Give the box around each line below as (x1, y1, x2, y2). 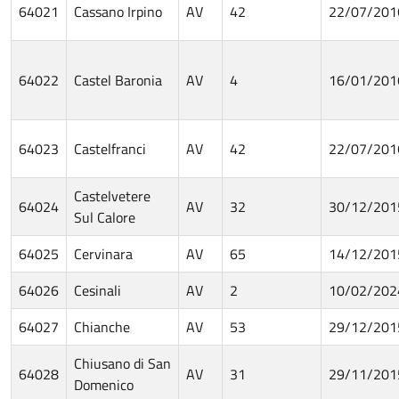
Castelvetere (74, 184, 151, 207)
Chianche (74, 315, 130, 338)
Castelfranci (74, 137, 146, 159)
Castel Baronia (74, 69, 162, 91)
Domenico (74, 373, 134, 395)
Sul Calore (74, 206, 135, 228)
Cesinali (74, 279, 121, 301)
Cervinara (74, 242, 133, 265)
